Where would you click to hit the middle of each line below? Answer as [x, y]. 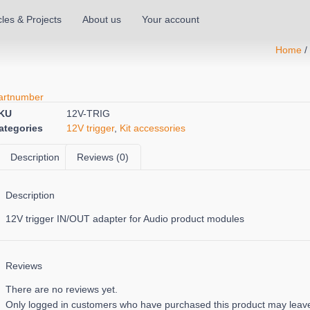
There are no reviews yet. [62, 290]
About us [102, 19]
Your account [171, 19]
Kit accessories [153, 128]
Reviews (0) [103, 157]
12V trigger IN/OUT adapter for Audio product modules [125, 219]
